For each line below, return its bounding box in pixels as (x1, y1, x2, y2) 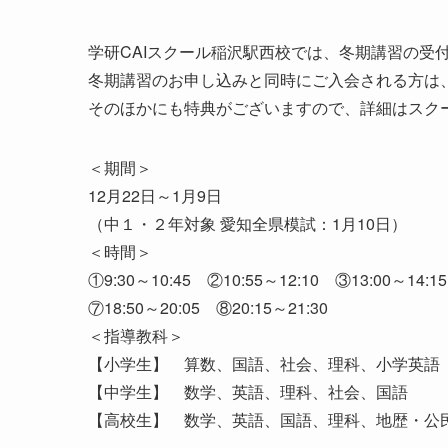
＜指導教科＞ (88, 323, 184, 347)
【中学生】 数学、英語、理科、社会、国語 (88, 379, 424, 403)
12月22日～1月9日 (88, 183, 222, 207)
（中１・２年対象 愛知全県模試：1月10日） (88, 211, 407, 235)
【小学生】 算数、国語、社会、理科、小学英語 (88, 351, 440, 375)
